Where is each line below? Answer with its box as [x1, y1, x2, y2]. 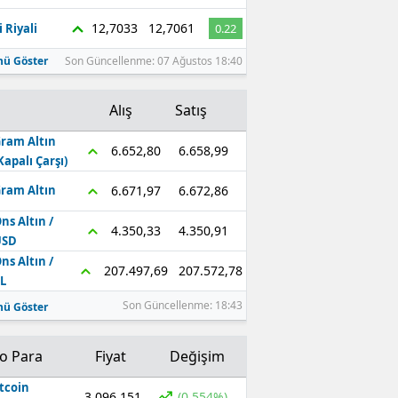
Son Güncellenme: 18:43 [122, 297, 243, 313]
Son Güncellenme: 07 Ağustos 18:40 [64, 52, 243, 68]
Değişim [169, 346, 225, 366]
